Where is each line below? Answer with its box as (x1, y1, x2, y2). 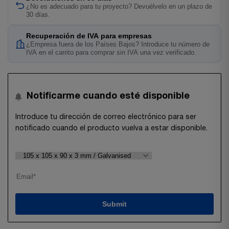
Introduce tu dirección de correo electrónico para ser (15, 113, 196, 121)
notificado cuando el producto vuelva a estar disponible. (15, 125, 208, 132)
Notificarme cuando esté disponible (27, 91, 190, 101)
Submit (102, 199, 127, 208)
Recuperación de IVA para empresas (26, 32, 152, 40)
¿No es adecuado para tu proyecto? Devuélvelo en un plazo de (26, 3, 212, 11)
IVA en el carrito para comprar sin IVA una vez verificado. (26, 49, 196, 57)
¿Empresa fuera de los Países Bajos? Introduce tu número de (26, 41, 210, 49)
